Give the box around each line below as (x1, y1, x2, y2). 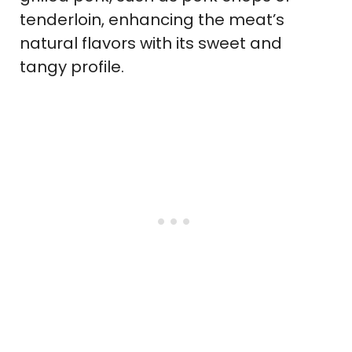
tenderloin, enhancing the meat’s (20, 9, 284, 31)
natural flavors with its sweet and (20, 32, 282, 55)
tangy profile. (20, 56, 124, 79)
